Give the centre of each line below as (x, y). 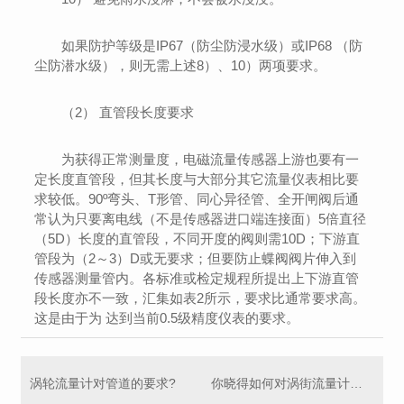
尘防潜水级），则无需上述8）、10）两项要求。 (181, 65)
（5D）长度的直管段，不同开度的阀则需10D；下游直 (197, 238)
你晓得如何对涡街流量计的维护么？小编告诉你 (356, 383)
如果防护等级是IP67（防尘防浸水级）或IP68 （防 (212, 45)
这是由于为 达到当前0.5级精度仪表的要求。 (167, 317)
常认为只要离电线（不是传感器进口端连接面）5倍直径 (201, 218)
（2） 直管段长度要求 (128, 112)
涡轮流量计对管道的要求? (103, 383)
